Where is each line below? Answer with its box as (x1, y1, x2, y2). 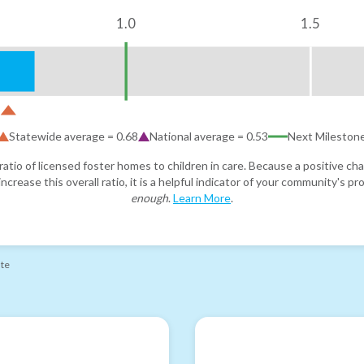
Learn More (173, 190, 231, 205)
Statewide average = (9, 128, 116, 143)
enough (131, 190, 168, 205)
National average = (149, 128, 246, 143)
